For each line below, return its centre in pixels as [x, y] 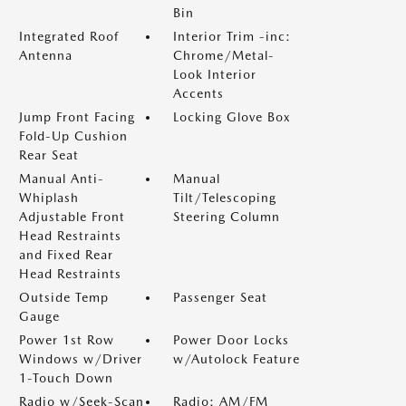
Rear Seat [49, 155]
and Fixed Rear [66, 255]
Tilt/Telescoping [225, 198]
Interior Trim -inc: [232, 36]
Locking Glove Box [232, 117]
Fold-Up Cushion [73, 136]
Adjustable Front [72, 217]
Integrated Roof [69, 36]
